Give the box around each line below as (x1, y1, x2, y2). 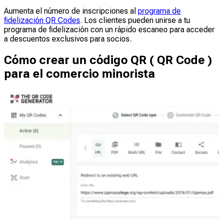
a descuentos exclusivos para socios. (4, 34, 131, 44)
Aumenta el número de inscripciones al (4, 6, 138, 16)
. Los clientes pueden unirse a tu (80, 16, 190, 25)
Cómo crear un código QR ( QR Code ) (4, 53, 212, 67)
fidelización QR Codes (4, 16, 80, 25)
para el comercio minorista (4, 67, 155, 81)
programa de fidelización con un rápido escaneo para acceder (4, 25, 215, 35)
